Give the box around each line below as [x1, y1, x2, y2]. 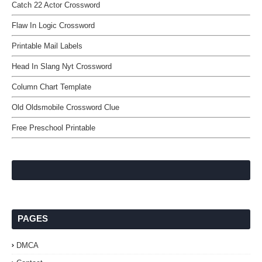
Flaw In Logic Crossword [12, 21, 95, 30]
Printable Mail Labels [12, 42, 82, 51]
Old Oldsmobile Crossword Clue [12, 103, 119, 112]
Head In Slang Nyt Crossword [12, 62, 112, 71]
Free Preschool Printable [12, 123, 95, 133]
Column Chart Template [12, 82, 91, 92]
